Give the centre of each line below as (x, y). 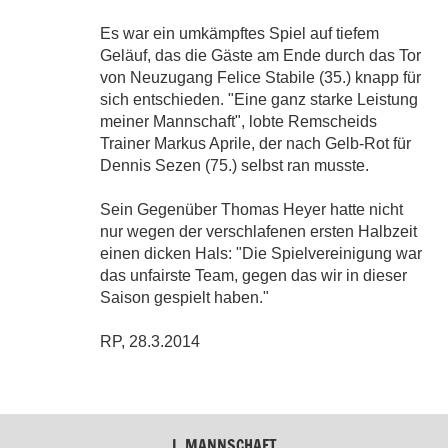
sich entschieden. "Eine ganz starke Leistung (259, 99)
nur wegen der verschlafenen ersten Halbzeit (259, 231)
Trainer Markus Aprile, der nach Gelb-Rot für (256, 143)
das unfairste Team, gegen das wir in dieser (254, 275)
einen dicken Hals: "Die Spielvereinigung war (261, 253)
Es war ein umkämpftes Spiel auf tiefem (240, 33)
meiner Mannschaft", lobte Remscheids (239, 121)
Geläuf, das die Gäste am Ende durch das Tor (261, 55)
